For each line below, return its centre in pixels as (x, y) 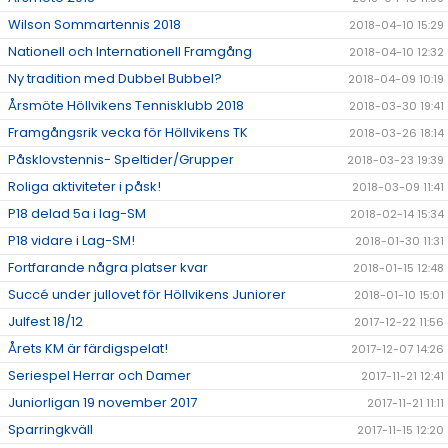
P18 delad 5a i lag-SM (77, 214)
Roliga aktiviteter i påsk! (84, 187)
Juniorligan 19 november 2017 (102, 403)
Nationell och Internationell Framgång (130, 52)
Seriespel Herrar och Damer (99, 376)
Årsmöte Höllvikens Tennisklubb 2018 (126, 106)
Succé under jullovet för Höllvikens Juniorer (147, 295)
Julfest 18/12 (45, 322)
